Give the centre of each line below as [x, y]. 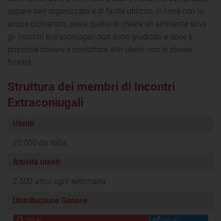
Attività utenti [37, 162]
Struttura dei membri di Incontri [91, 87]
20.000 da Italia [40, 143]
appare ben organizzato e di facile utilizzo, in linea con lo [106, 11]
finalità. [20, 62]
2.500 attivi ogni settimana [59, 181]
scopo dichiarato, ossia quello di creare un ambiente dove [107, 24]
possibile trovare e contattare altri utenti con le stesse [100, 49]
